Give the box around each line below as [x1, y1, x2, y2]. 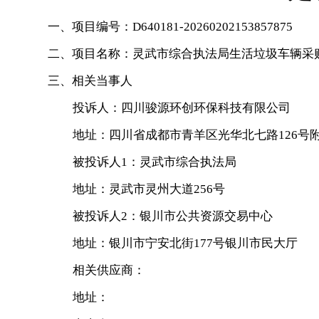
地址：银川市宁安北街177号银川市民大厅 [73, 236, 298, 250]
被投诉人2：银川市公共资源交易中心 [73, 209, 273, 223]
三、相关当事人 [48, 74, 132, 88]
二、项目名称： [48, 47, 132, 61]
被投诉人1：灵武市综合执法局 [73, 155, 236, 169]
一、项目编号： [48, 20, 132, 33]
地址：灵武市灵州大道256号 [73, 182, 225, 196]
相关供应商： [73, 263, 145, 277]
